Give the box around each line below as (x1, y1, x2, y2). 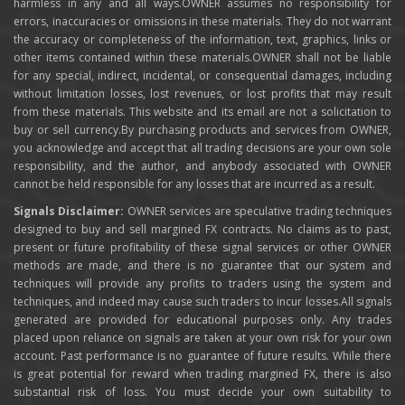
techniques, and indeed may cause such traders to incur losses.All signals (14, 294, 391, 310)
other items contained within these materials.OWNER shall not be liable (14, 50, 391, 66)
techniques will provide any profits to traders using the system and (14, 276, 391, 292)
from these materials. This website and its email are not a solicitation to (14, 104, 391, 120)
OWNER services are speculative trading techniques (124, 203, 392, 220)
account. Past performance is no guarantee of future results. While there (14, 348, 391, 364)
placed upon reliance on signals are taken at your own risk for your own (14, 330, 391, 346)
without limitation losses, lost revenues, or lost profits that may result (14, 86, 391, 102)
